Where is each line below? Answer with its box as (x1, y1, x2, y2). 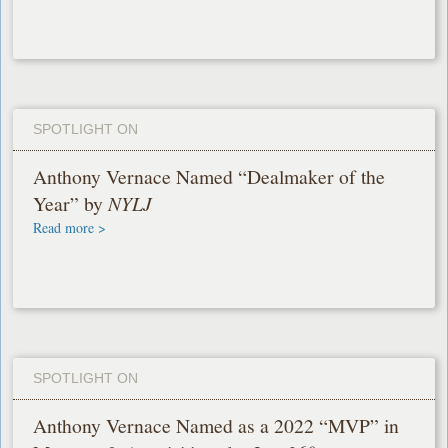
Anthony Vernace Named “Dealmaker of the (33, 163, 386, 191)
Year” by (33, 190, 109, 218)
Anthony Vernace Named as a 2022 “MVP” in (33, 412, 400, 440)
